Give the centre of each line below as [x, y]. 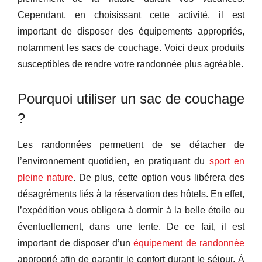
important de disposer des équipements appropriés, [131, 32]
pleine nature [45, 178]
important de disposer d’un [75, 243]
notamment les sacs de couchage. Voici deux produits [131, 48]
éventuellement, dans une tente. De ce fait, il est [131, 227]
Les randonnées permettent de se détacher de [131, 145]
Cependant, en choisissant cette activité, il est [131, 15]
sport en [227, 161]
